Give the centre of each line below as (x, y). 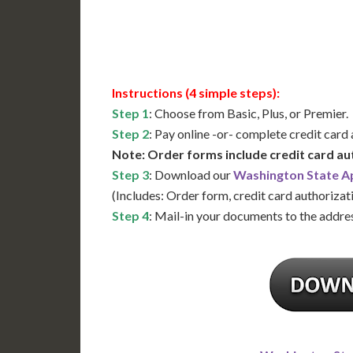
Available (200, 32)
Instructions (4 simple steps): (196, 93)
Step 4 (130, 216)
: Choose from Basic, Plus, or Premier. (249, 113)
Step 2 (130, 134)
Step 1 (130, 113)
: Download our (191, 175)
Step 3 (130, 175)
